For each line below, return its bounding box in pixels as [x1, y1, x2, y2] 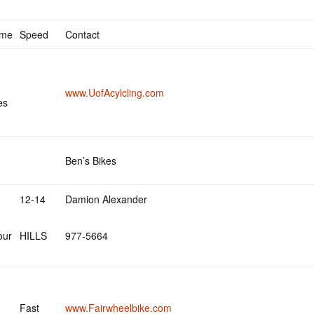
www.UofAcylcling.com [65, 86, 164, 100]
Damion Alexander [65, 192, 147, 206]
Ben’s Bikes [65, 153, 116, 168]
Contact [65, 27, 100, 41]
